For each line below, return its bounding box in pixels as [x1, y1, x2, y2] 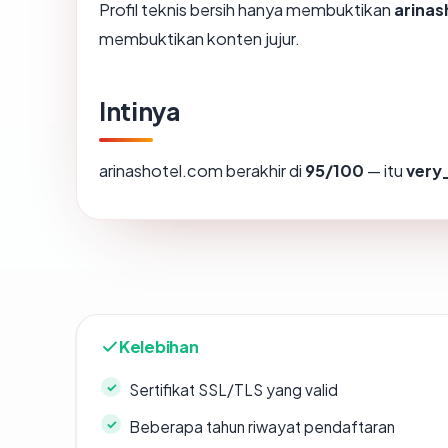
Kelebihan [119, 336, 199, 358]
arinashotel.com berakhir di [99, 160, 305, 182]
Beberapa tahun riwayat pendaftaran [129, 417, 395, 437]
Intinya [99, 95, 180, 128]
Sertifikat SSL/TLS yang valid [129, 380, 338, 400]
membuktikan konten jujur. [99, 28, 300, 50]
